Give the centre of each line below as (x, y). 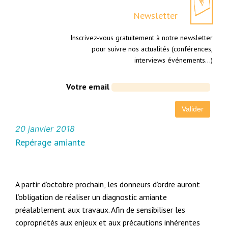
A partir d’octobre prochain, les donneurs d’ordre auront (108, 184)
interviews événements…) (173, 60)
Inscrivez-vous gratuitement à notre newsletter (141, 38)
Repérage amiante (50, 142)
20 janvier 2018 (45, 129)
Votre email (88, 87)
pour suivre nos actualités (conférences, (152, 49)
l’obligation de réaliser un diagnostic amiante (91, 197)
